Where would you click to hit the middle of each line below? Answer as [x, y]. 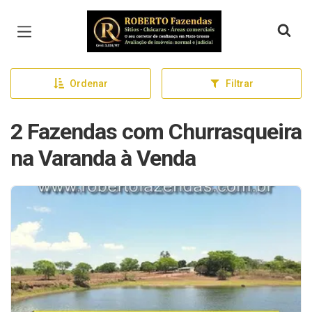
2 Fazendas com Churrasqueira [156, 132]
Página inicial [127, 21]
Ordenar [88, 84]
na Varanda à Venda [103, 158]
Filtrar [239, 84]
